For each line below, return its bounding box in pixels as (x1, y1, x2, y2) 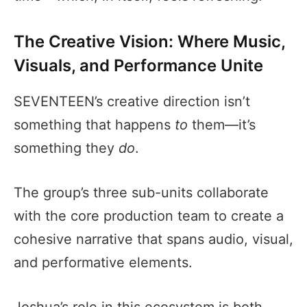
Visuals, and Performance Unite (14, 56, 263, 76)
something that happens (14, 116, 175, 134)
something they (14, 140, 119, 157)
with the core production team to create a (14, 208, 284, 224)
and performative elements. (14, 254, 193, 271)
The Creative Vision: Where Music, (14, 32, 285, 52)
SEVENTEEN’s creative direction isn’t (14, 93, 250, 110)
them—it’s (188, 116, 256, 134)
